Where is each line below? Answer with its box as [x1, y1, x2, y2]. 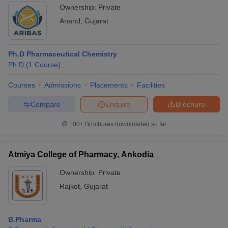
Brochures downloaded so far [83, 121, 166, 128]
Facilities [137, 81, 165, 89]
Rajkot [60, 182, 80, 190]
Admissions [44, 81, 81, 89]
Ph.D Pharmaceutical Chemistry [8, 50, 117, 58]
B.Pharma [8, 215, 41, 223]
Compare [30, 100, 61, 108]
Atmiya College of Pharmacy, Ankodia [8, 150, 154, 159]
